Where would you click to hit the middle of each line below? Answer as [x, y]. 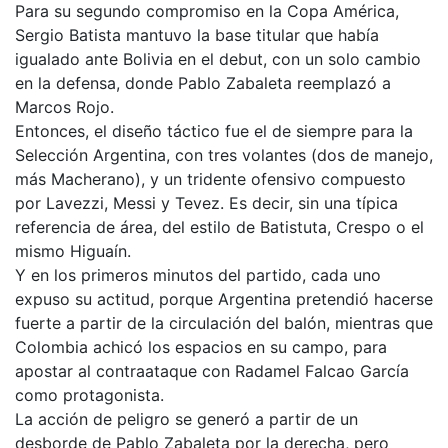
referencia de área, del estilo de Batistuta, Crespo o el [219, 226]
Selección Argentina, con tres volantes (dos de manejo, [224, 154]
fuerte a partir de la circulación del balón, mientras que [224, 322]
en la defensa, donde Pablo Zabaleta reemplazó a [203, 82]
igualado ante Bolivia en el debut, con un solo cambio [218, 58]
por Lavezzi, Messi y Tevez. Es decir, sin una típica [206, 202]
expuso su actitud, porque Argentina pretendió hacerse [224, 298]
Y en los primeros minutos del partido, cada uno [198, 274]
